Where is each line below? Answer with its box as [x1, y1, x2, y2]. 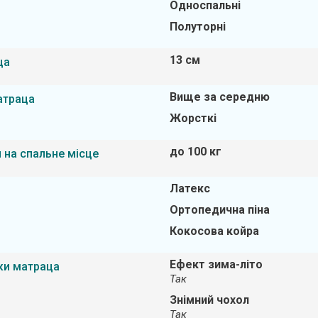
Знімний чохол [169, 292, 249, 307]
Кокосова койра [169, 224, 259, 238]
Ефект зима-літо [169, 257, 263, 271]
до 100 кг [169, 144, 221, 158]
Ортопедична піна [169, 202, 270, 216]
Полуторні [169, 19, 226, 33]
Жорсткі [169, 111, 216, 125]
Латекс [169, 181, 210, 195]
